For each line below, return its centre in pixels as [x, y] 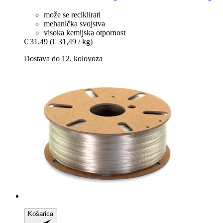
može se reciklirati [72, 14]
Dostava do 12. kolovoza [63, 58]
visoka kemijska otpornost [85, 32]
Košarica [41, 214]
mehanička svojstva [74, 23]
